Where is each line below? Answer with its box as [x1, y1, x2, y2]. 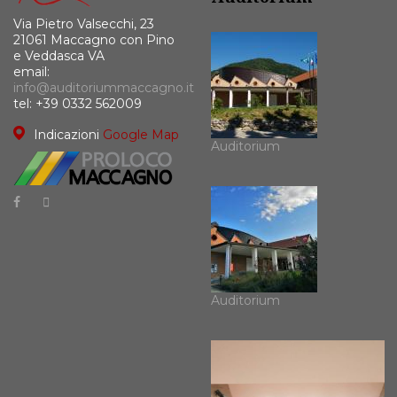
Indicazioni [30, 127, 103, 144]
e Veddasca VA [13, 48, 105, 65]
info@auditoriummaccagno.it [13, 80, 194, 97]
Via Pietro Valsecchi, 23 [13, 16, 154, 33]
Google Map [103, 127, 179, 144]
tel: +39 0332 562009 [13, 96, 142, 113]
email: [13, 64, 50, 81]
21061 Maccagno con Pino [13, 32, 175, 49]
